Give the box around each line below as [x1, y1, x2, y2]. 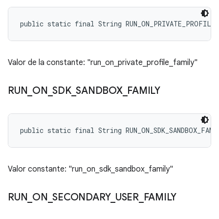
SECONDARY [52, 191, 110, 203]
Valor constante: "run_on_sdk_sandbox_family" [8, 164, 173, 174]
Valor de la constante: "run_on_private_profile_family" [8, 58, 197, 67]
